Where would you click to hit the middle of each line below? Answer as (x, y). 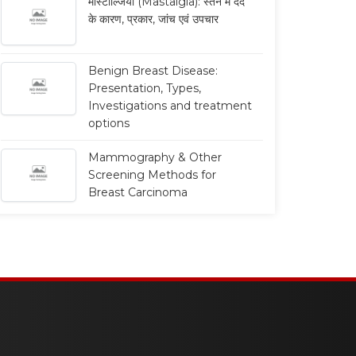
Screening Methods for (152, 175)
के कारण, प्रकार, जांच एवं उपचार (153, 19)
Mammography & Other (155, 158)
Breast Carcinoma (138, 193)
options (109, 124)
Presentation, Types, (145, 89)
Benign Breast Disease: (153, 71)
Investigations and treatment (170, 106)
